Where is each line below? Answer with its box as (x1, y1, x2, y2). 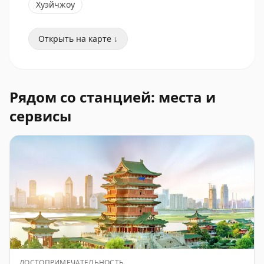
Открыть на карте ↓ (38, 33, 118, 44)
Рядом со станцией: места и (9, 87, 216, 107)
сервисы (9, 106, 71, 126)
